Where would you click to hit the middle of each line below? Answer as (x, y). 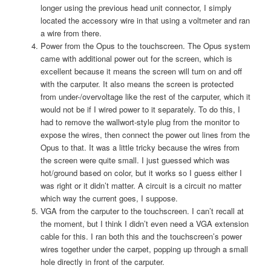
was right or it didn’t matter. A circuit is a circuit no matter (141, 185)
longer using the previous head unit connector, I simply (136, 7)
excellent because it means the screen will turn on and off (141, 71)
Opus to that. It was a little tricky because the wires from (140, 147)
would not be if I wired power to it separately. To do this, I (140, 109)
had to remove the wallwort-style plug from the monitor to (140, 122)
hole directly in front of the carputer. (102, 261)
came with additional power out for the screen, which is (136, 58)
